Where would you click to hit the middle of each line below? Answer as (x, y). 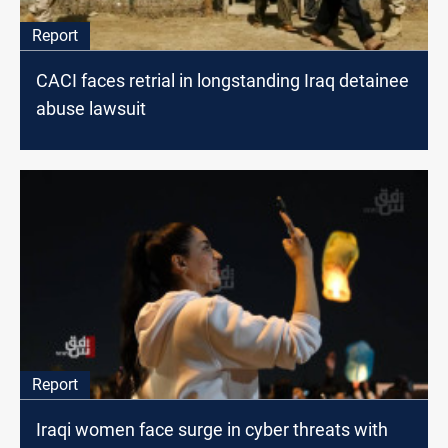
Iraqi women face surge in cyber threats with (212, 429)
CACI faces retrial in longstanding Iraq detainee (222, 81)
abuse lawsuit (91, 109)
